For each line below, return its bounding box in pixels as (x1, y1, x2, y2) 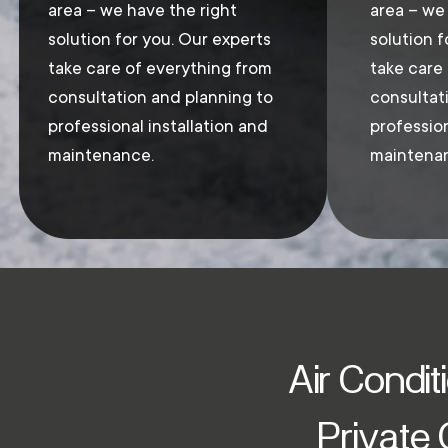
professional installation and (47, 116, 268, 136)
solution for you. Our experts (47, 29, 271, 49)
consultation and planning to (47, 87, 273, 107)
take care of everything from (47, 58, 272, 78)
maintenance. (47, 145, 154, 165)
